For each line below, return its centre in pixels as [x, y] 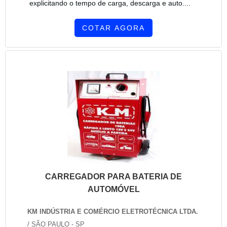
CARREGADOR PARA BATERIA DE [113, 177]
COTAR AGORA [113, 28]
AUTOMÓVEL [113, 190]
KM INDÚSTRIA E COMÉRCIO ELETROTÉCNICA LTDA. [113, 211]
